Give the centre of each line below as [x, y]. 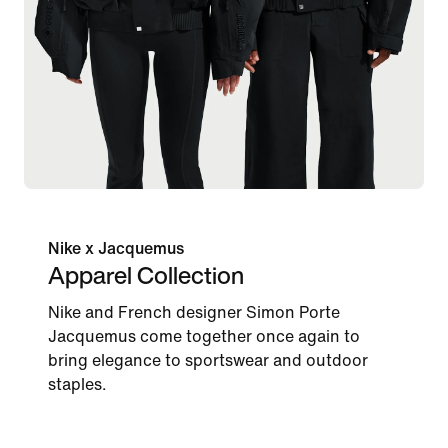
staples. [77, 384]
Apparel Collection [146, 274]
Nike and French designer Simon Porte [194, 312]
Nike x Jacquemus [116, 248]
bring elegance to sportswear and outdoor [208, 360]
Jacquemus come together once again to [204, 336]
